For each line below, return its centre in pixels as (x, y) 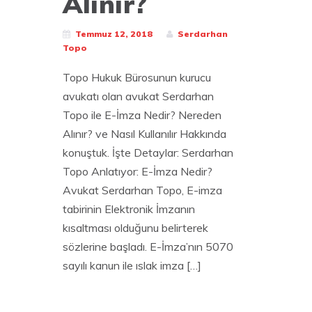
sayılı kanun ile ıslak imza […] (132, 265)
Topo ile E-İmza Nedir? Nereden (142, 115)
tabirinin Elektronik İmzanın (129, 209)
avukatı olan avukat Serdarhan (138, 96)
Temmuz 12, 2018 (114, 33)
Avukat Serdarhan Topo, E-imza (142, 190)
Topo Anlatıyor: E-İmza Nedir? (138, 171)
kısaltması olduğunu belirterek (135, 227)
